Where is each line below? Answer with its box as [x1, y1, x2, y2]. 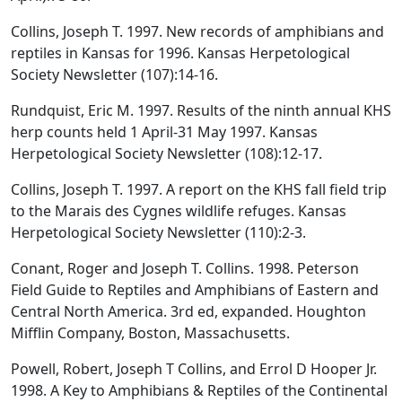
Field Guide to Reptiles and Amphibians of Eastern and [11, 279, 379, 300]
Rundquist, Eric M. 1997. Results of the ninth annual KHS [11, 100, 391, 120]
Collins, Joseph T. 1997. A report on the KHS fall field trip [11, 179, 387, 199]
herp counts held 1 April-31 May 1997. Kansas [11, 121, 318, 142]
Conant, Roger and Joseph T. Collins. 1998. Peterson [11, 258, 359, 278]
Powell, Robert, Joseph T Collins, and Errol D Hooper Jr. [11, 358, 377, 379]
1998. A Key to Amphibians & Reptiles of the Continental [11, 380, 388, 400]
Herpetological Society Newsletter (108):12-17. [11, 143, 322, 163]
